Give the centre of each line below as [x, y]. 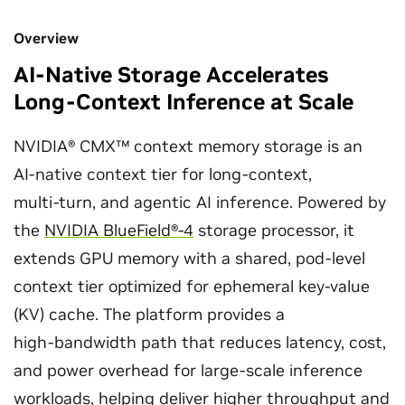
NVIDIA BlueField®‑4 [119, 230]
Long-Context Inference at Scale [184, 102]
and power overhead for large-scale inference [188, 370]
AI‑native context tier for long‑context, [163, 174]
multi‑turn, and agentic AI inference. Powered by [200, 202]
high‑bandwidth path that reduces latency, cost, [200, 342]
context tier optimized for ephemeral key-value [192, 286]
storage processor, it [274, 230]
